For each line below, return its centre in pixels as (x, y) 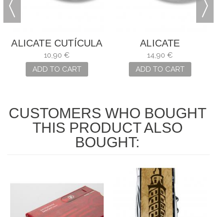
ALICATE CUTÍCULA (57, 43)
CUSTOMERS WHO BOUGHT (107, 113)
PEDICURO (160, 55)
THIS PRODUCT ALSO (107, 128)
